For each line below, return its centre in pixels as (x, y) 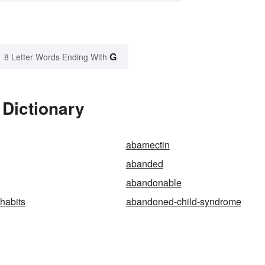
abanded (144, 164)
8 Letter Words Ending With (56, 57)
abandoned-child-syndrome (183, 202)
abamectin (148, 145)
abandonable (153, 183)
